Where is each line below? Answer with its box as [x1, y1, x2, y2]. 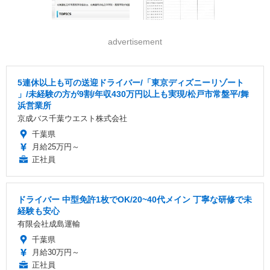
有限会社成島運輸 [17, 219, 80, 229]
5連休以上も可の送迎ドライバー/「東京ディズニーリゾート [17, 78, 244, 88]
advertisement [108, 37, 162, 47]
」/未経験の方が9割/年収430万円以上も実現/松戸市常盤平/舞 [17, 89, 249, 99]
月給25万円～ [32, 142, 80, 152]
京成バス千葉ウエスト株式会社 [17, 114, 127, 124]
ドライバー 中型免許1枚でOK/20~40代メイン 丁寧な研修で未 [17, 195, 252, 205]
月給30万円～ [32, 248, 80, 257]
